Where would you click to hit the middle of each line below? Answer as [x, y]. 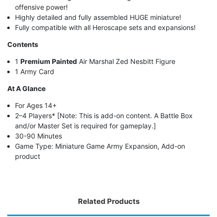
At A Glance [26, 88]
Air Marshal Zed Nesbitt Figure [126, 61]
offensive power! [42, 7]
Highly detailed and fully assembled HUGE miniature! [98, 17]
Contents [23, 44]
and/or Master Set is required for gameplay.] [86, 125]
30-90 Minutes [39, 136]
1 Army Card [35, 71]
